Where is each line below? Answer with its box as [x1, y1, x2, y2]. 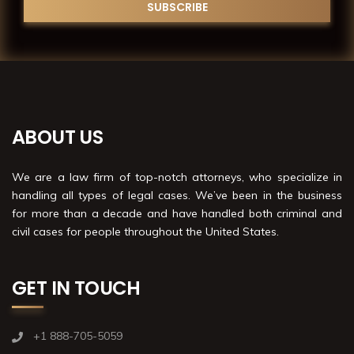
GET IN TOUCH [12, 274, 141, 301]
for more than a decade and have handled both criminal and [12, 205, 342, 220]
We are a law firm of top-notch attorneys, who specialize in [12, 169, 342, 184]
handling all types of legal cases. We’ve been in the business [12, 187, 342, 202]
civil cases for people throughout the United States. [12, 224, 279, 239]
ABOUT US [12, 123, 104, 150]
